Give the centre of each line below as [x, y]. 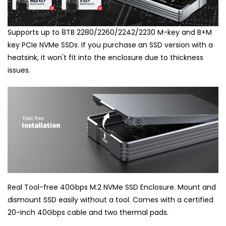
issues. [19, 70]
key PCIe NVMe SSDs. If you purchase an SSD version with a [110, 45]
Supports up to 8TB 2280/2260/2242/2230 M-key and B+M [110, 32]
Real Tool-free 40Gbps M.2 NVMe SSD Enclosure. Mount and [112, 187]
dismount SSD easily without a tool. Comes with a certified [110, 200]
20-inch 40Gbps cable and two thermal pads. [88, 212]
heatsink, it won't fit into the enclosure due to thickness [105, 57]
